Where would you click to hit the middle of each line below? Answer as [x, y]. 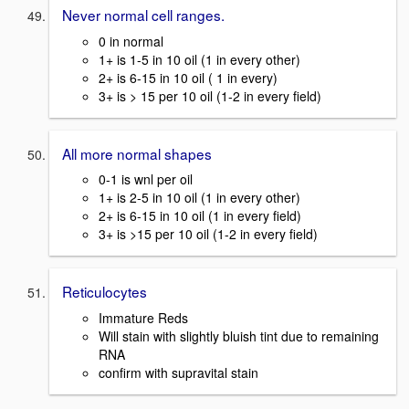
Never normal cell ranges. [143, 15]
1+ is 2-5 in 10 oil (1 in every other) [199, 198]
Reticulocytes [105, 292]
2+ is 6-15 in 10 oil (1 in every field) [200, 216]
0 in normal [131, 41]
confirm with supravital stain [178, 373]
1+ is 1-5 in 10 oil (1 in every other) [199, 59]
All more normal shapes [137, 153]
